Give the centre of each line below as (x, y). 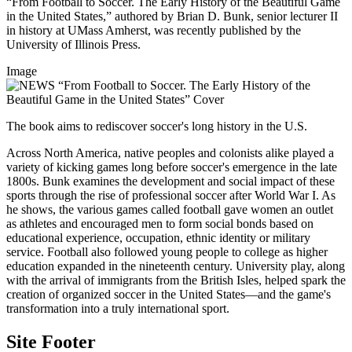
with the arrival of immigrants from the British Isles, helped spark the (176, 280)
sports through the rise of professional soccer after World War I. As (171, 195)
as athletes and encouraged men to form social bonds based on (160, 223)
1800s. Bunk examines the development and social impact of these (170, 181)
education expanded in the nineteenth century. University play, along (176, 266)
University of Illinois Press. (73, 44)
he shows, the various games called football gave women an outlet (170, 209)
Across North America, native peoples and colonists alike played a (170, 152)
